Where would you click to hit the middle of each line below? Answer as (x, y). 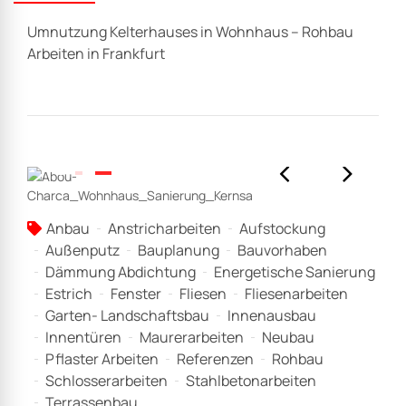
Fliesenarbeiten (296, 294)
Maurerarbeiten (192, 338)
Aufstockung (282, 229)
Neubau (288, 338)
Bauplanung (179, 251)
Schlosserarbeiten (106, 381)
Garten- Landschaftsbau (127, 316)
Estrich (69, 294)
